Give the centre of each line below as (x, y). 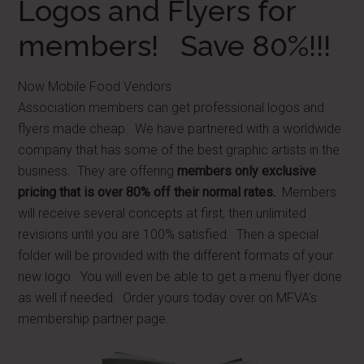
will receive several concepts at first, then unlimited (162, 213)
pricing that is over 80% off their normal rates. (147, 192)
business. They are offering (98, 171)
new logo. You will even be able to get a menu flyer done (180, 277)
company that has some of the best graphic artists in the (179, 150)
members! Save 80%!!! (175, 45)
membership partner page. (94, 319)
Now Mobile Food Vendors (95, 87)
